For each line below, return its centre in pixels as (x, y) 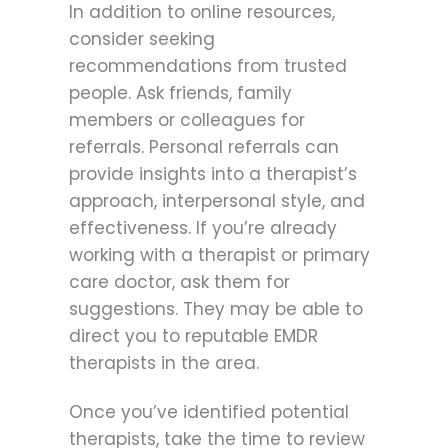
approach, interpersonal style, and (217, 201)
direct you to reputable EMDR (193, 336)
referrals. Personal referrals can (204, 147)
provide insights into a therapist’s (213, 174)
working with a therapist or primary (219, 255)
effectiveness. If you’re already (203, 228)
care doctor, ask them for (179, 282)
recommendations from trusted (208, 66)
